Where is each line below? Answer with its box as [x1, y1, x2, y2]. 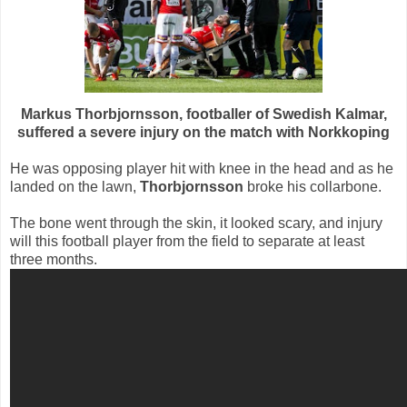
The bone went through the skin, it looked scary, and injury [10, 215, 382, 232]
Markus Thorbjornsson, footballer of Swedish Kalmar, [20, 106, 387, 123]
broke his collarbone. [243, 179, 382, 195]
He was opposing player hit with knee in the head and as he [10, 161, 393, 177]
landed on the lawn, [10, 179, 140, 195]
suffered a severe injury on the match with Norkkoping [17, 124, 390, 141]
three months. [10, 252, 97, 268]
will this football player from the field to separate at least [10, 233, 364, 250]
